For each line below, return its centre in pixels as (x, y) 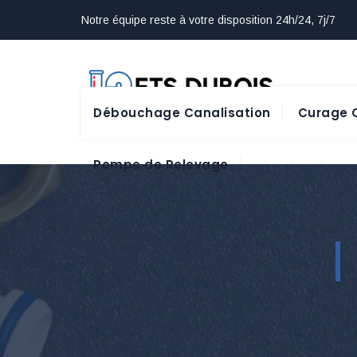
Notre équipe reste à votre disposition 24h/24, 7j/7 (208, 20)
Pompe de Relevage (161, 164)
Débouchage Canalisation (182, 112)
